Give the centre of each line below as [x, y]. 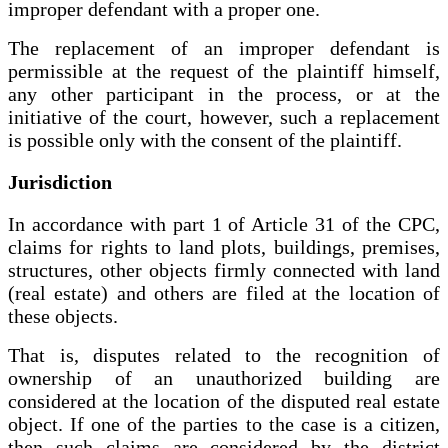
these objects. [63, 315]
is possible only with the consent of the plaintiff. [205, 140]
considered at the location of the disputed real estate [224, 400]
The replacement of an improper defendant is [224, 48]
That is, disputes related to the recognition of [224, 354]
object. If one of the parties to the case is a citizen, [224, 423]
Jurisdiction [60, 181]
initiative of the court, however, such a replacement [224, 117]
